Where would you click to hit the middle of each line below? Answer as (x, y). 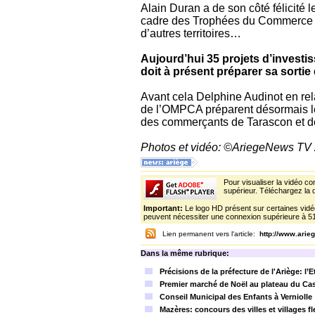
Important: (164, 208)
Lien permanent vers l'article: (211, 234)
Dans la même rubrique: (185, 253)
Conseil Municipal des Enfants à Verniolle (236, 297)
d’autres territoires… (191, 33)
